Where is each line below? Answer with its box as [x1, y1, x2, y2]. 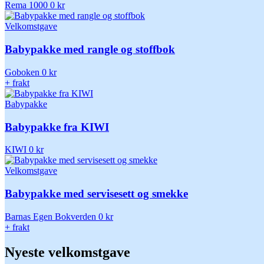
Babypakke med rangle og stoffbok [5, 43, 175, 56]
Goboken [5, 67, 39, 77]
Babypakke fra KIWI [5, 120, 109, 133]
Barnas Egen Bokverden [5, 211, 96, 222]
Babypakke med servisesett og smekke [5, 187, 188, 200]
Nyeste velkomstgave [5, 244, 130, 260]
